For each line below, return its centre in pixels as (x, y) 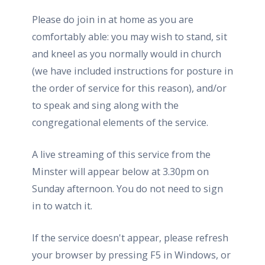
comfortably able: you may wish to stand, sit (130, 36)
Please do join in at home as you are (113, 19)
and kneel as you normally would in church (127, 54)
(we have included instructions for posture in (132, 71)
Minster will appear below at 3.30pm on (120, 171)
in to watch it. (62, 206)
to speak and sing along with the (105, 105)
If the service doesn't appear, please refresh (130, 237)
